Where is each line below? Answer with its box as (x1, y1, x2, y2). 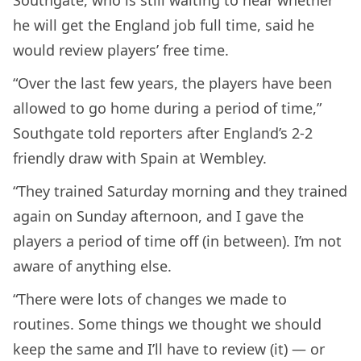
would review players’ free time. (13, 40, 229, 60)
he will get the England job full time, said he (13, 15, 314, 35)
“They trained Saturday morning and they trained (13, 181, 347, 201)
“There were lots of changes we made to (13, 289, 287, 309)
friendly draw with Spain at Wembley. (13, 148, 267, 168)
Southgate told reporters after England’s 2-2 (13, 123, 313, 143)
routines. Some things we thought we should (13, 314, 322, 334)
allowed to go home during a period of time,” (13, 98, 322, 118)
